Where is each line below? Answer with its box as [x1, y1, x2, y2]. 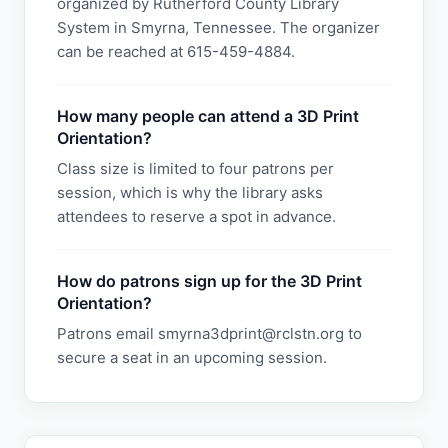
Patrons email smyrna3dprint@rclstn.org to [57, 324, 362, 343]
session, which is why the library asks [57, 183, 323, 202]
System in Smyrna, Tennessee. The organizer [57, 18, 380, 37]
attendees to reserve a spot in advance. [57, 207, 336, 226]
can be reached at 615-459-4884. [57, 42, 295, 61]
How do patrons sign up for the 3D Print [57, 271, 362, 291]
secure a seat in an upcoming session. [57, 348, 327, 367]
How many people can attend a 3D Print [57, 106, 359, 126]
